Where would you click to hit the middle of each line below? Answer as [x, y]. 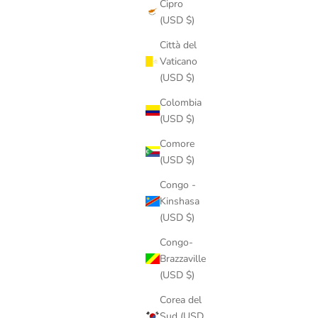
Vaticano [179, 61]
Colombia [181, 102]
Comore [177, 143]
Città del [178, 45]
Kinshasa [180, 201]
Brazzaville [183, 258]
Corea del [181, 300]
